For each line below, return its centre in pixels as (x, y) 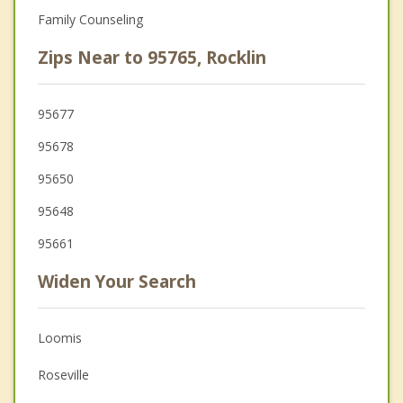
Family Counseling (90, 20)
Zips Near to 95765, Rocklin (152, 58)
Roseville (63, 375)
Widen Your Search (117, 282)
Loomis (60, 338)
